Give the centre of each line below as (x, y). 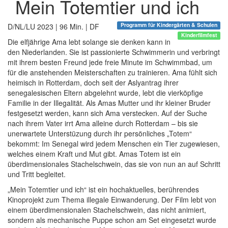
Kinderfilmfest (199, 35)
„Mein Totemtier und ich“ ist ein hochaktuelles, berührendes (103, 190)
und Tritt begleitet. (37, 174)
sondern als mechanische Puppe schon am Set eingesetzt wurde (112, 220)
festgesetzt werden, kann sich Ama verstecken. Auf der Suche (107, 113)
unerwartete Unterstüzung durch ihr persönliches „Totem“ (100, 134)
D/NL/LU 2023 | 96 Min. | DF (53, 27)
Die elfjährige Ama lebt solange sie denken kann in (89, 42)
